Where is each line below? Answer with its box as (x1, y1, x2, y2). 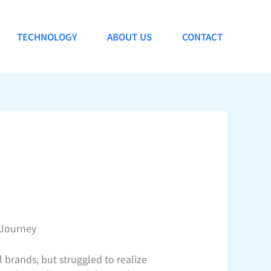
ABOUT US (107, 30, 152, 43)
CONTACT (182, 30, 223, 43)
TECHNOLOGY (17, 30, 77, 43)
